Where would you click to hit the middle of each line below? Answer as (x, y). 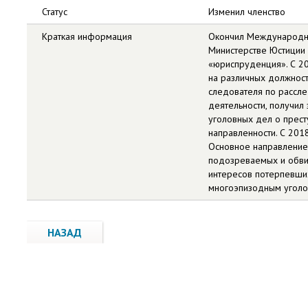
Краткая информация (87, 36)
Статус (55, 12)
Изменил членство (247, 12)
